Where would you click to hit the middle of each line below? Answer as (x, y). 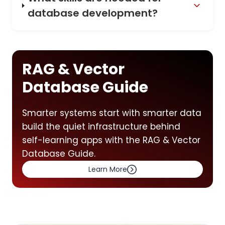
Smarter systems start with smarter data (112, 113)
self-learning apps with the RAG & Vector (111, 140)
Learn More (108, 170)
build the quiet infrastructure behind (101, 127)
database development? (93, 13)
